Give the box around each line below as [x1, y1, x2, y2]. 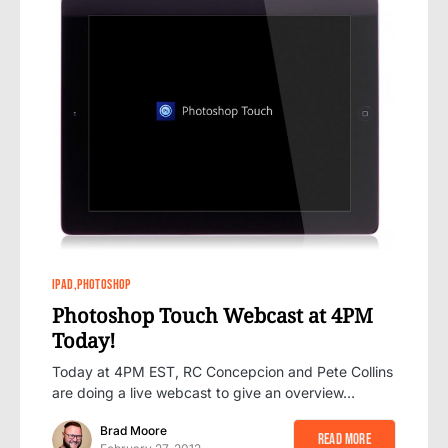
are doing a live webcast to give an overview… [52, 384, 355, 402]
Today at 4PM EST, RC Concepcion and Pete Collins [52, 363, 393, 381]
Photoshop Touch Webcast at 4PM [52, 302, 373, 330]
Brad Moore [100, 423, 167, 439]
